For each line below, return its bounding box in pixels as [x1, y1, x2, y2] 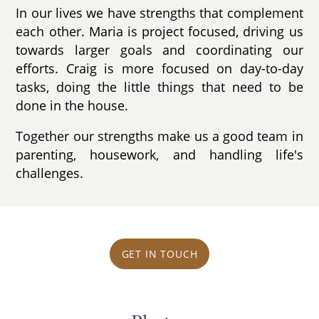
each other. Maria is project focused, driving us [16, 22, 303, 40]
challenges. [16, 164, 84, 182]
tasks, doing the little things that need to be [16, 78, 303, 95]
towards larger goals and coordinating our [16, 41, 303, 58]
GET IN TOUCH [121, 246, 198, 261]
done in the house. [16, 96, 129, 114]
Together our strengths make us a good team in [16, 127, 303, 145]
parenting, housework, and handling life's [16, 146, 303, 164]
